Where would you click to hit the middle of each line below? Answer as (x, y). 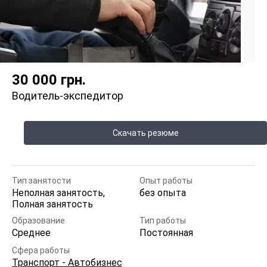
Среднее (31, 233)
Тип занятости (41, 181)
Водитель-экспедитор (68, 96)
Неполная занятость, (58, 193)
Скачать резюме (145, 133)
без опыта (163, 193)
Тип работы (163, 221)
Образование (38, 221)
